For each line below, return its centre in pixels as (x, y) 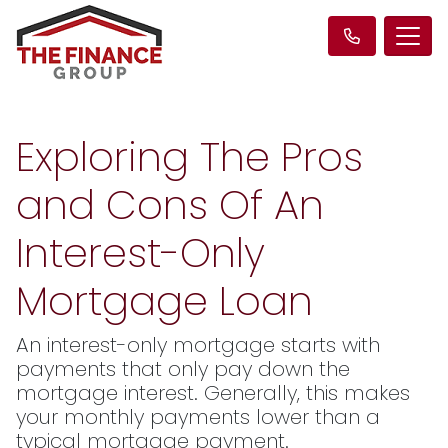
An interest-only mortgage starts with (198, 345)
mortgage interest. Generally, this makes (213, 393)
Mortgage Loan (164, 301)
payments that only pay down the (183, 369)
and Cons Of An (170, 205)
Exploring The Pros (189, 157)
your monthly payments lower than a (198, 417)
